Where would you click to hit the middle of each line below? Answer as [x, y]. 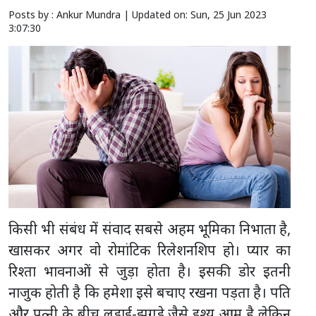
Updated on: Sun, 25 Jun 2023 [199, 15]
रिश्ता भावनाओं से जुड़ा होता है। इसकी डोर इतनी [150, 271]
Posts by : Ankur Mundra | [70, 15]
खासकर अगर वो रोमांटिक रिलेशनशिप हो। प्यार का [150, 250]
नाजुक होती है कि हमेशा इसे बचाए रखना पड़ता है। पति [150, 292]
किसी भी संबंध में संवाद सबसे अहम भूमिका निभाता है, [150, 229]
